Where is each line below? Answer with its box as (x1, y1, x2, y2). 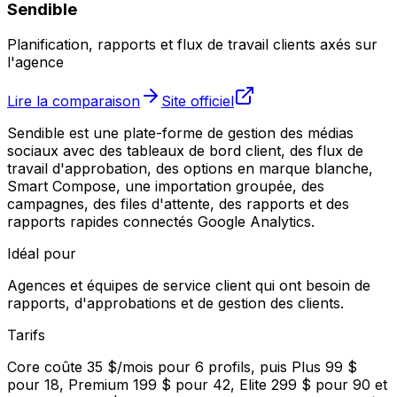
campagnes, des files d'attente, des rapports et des (7, 195, 349, 214)
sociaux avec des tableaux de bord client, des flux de (7, 142, 363, 160)
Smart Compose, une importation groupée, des (7, 177, 324, 196)
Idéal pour (7, 245, 76, 263)
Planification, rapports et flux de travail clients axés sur (7, 35, 378, 54)
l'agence (7, 53, 64, 72)
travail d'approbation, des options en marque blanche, (7, 160, 373, 178)
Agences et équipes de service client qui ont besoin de (7, 276, 370, 295)
